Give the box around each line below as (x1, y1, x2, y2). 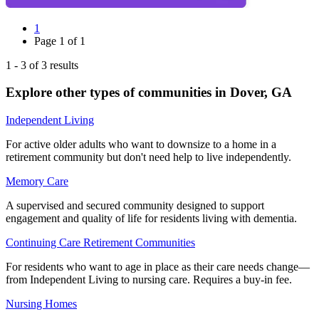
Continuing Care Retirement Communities (6, 236, 195, 249)
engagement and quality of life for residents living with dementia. (6, 212, 297, 225)
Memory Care (6, 175, 68, 188)
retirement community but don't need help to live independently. (6, 151, 291, 164)
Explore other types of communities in (6, 85, 230, 100)
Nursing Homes (6, 298, 77, 310)
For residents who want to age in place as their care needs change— (6, 261, 310, 273)
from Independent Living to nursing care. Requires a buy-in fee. (6, 273, 292, 286)
